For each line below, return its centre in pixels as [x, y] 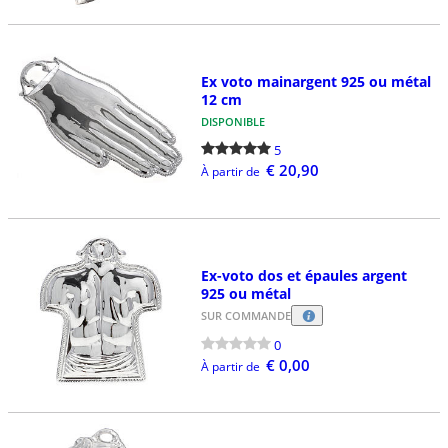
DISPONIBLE [232, 122]
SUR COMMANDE [245, 315]
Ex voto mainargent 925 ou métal [315, 82]
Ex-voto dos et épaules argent [303, 275]
